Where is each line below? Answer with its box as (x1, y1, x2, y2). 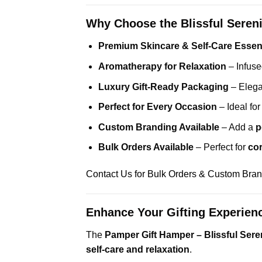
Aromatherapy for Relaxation (98, 61, 226, 71)
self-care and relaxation (86, 244, 189, 254)
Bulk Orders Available (98, 142, 194, 153)
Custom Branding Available (98, 122, 219, 132)
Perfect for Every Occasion (98, 102, 217, 112)
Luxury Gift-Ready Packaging (98, 81, 229, 92)
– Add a (219, 122, 256, 132)
